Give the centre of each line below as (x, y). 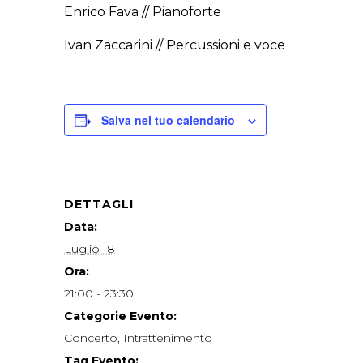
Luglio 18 (90, 249)
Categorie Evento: (120, 316)
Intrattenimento (168, 338)
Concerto (91, 338)
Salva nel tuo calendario (168, 120)
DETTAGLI (99, 205)
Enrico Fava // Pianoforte (143, 12)
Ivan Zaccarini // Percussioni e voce (176, 45)
